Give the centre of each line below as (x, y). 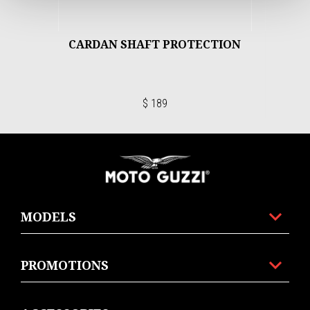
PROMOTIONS (65, 265)
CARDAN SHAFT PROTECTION (155, 45)
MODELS (48, 216)
